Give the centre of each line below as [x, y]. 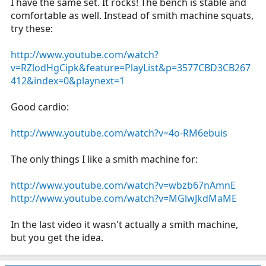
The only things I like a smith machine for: [104, 159]
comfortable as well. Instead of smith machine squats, [132, 15]
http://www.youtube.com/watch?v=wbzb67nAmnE [123, 185]
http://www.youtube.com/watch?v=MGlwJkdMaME [124, 198]
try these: [32, 28]
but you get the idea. [57, 237]
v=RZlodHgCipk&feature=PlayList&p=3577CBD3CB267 [131, 68]
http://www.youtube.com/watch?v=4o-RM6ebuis [119, 133]
